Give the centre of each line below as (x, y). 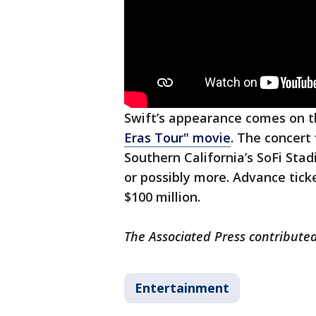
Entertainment (182, 287)
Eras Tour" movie (177, 137)
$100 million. (162, 196)
